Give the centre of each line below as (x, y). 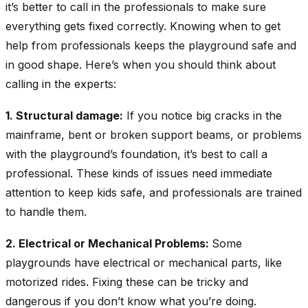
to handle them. (46, 211)
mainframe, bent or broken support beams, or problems (154, 134)
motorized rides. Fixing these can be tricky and (127, 282)
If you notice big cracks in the (202, 115)
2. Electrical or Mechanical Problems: (109, 243)
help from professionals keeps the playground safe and (151, 45)
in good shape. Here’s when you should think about (141, 64)
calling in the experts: (61, 84)
